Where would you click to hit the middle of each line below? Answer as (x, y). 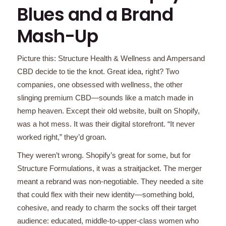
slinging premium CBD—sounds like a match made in (105, 97)
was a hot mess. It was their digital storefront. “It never (106, 124)
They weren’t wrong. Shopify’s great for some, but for (104, 155)
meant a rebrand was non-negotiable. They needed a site (110, 181)
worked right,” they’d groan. (62, 137)
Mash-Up (58, 36)
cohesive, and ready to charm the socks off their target (106, 207)
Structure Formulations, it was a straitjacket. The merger (109, 168)
